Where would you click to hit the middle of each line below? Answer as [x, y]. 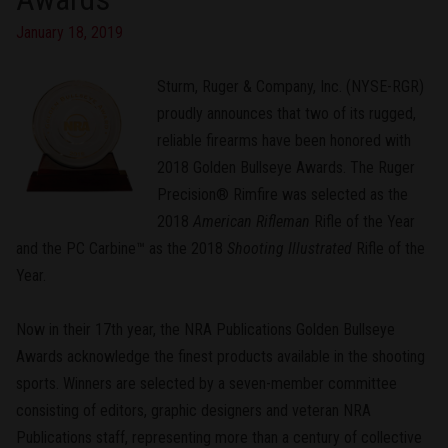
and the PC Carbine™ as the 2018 [121, 248]
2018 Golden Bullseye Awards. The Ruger [285, 167]
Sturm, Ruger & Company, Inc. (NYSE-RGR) [290, 86]
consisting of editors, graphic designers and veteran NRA [193, 410]
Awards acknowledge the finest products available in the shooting [220, 356]
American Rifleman [251, 221]
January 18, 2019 [69, 32]
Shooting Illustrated [289, 248]
